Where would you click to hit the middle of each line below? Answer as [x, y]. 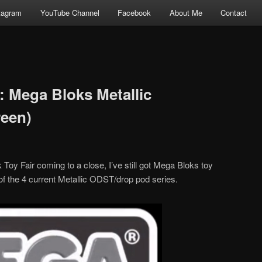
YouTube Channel [70, 13]
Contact [234, 13]
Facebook [135, 13]
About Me [186, 13]
